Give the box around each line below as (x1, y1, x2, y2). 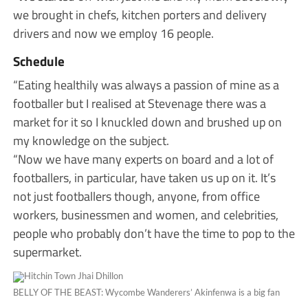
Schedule (12, 50, 65, 71)
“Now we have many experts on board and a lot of (12, 148, 274, 168)
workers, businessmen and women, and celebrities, (12, 204, 278, 224)
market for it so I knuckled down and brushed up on (12, 111, 282, 131)
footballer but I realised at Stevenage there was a (12, 93, 266, 113)
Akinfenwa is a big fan (192, 286, 280, 298)
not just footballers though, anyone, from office (12, 186, 260, 206)
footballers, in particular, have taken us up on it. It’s (12, 167, 276, 187)
